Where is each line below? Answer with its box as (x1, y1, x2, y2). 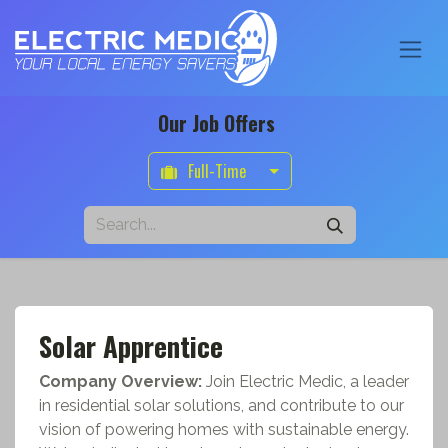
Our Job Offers (157, 108, 275, 138)
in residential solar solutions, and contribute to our (39, 396, 404, 415)
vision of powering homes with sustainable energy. (39, 420, 409, 439)
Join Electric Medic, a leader (206, 372, 409, 391)
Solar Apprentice (39, 326, 223, 366)
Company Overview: (39, 372, 202, 391)
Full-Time (187, 159, 250, 183)
